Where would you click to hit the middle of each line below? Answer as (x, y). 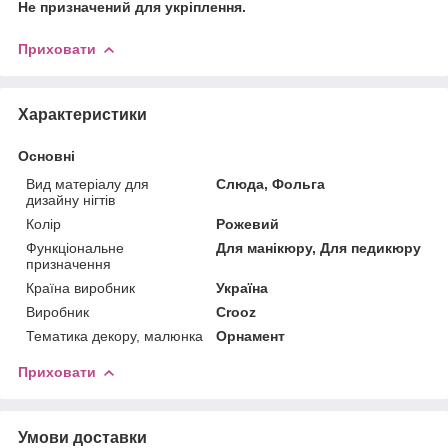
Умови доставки (82, 437)
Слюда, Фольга (271, 183)
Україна (242, 287)
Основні (46, 155)
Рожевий (248, 223)
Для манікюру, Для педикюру (319, 247)
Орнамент (251, 335)
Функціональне (75, 247)
